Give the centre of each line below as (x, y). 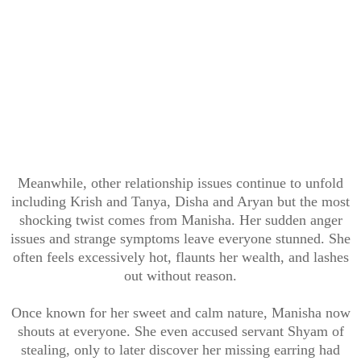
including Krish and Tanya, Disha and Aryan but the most (180, 201)
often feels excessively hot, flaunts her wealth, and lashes (180, 257)
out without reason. (180, 275)
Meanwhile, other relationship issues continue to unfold (180, 183)
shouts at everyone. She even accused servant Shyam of (180, 331)
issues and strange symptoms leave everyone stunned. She (180, 238)
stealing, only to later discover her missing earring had (180, 349)
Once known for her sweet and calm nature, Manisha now (180, 312)
